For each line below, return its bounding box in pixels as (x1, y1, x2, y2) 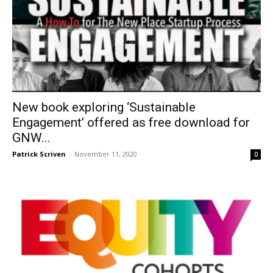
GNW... (12, 130, 51, 146)
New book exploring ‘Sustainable (12, 100, 196, 115)
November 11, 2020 (74, 149, 137, 159)
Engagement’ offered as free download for (12, 115, 250, 130)
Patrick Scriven (12, 149, 66, 159)
